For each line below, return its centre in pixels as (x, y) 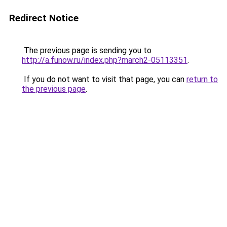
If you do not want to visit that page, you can (104, 79)
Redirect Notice (44, 18)
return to (202, 79)
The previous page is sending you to (87, 50)
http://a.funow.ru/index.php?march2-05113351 (105, 60)
